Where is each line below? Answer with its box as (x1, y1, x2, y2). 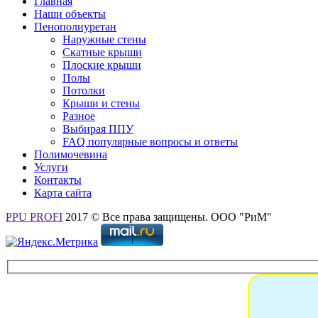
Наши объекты (34, 8, 106, 21)
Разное (62, 110, 95, 123)
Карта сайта (34, 187, 92, 199)
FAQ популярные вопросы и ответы (62, 136, 238, 148)
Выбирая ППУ (62, 123, 133, 136)
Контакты (34, 174, 82, 187)
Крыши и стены (62, 97, 140, 110)
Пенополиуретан (34, 21, 116, 33)
